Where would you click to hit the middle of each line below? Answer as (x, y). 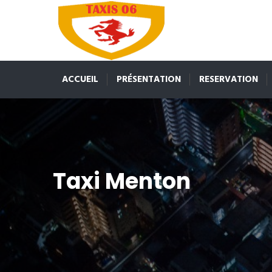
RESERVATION (229, 80)
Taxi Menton (122, 181)
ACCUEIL (80, 80)
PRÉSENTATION (149, 80)
